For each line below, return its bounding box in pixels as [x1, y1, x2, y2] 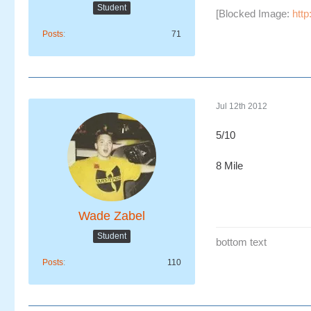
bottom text [216, 236, 267, 248]
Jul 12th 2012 [216, 101, 267, 111]
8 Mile [216, 160, 243, 171]
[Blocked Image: [216, 8, 292, 19]
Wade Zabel [78, 209, 145, 223]
